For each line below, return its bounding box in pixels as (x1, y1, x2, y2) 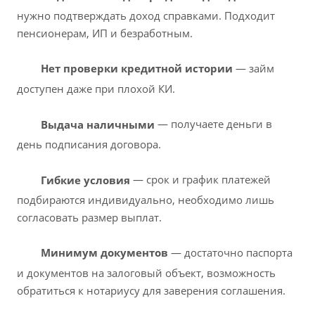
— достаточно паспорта (168, 245, 292, 260)
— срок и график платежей (133, 172, 271, 187)
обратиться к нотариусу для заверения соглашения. (17, 283, 285, 298)
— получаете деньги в (155, 117, 272, 131)
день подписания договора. (17, 137, 161, 152)
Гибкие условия (38, 172, 133, 187)
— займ (233, 61, 274, 76)
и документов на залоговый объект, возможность (17, 266, 276, 281)
